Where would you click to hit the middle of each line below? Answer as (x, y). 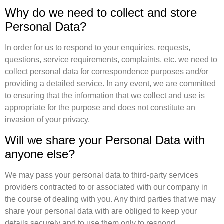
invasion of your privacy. (47, 120)
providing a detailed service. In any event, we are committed (110, 84)
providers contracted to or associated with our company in (106, 187)
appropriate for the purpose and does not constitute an (100, 108)
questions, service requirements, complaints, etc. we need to (111, 60)
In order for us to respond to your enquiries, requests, (98, 48)
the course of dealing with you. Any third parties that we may (110, 199)
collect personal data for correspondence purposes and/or (107, 72)
